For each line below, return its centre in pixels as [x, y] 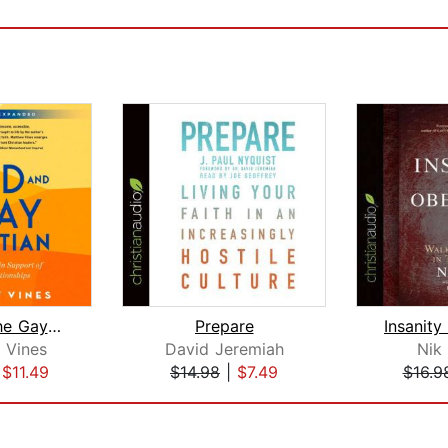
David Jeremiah [224, 349]
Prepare [224, 326]
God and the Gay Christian [54, 326]
